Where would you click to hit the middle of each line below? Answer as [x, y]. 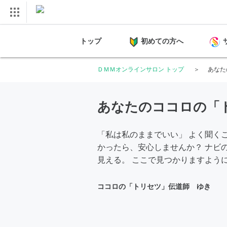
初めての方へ [162, 41]
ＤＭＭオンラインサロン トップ [141, 69]
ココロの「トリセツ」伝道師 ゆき [154, 186]
